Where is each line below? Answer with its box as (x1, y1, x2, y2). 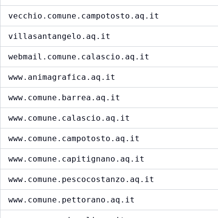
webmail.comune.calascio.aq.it (8, 52, 149, 62)
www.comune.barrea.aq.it (8, 93, 120, 103)
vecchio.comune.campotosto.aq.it (8, 11, 159, 21)
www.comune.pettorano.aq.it (8, 195, 135, 205)
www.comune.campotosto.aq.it (8, 134, 140, 144)
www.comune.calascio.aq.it (8, 113, 130, 123)
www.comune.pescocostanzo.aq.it (8, 175, 154, 184)
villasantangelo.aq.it (8, 32, 110, 41)
